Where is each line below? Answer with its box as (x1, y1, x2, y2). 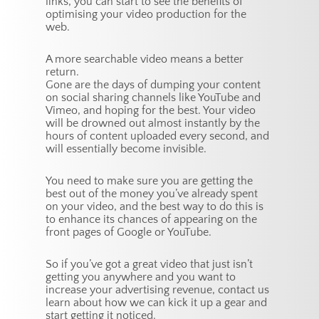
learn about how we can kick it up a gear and (46, 296, 268, 310)
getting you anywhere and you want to (46, 271, 236, 284)
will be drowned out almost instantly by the (46, 117, 261, 130)
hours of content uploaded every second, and (46, 130, 270, 143)
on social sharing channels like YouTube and (46, 91, 261, 105)
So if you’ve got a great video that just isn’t (46, 258, 253, 271)
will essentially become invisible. (46, 142, 207, 156)
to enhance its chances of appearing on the (46, 213, 258, 226)
